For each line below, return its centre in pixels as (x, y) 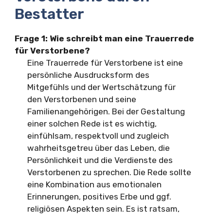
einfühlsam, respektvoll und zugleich (98, 136)
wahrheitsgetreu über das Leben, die (98, 148)
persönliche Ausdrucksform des (88, 75)
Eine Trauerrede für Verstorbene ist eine (105, 63)
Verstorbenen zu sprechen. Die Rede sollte (109, 172)
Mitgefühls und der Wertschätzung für (101, 87)
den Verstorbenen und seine (82, 99)
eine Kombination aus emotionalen (94, 184)
